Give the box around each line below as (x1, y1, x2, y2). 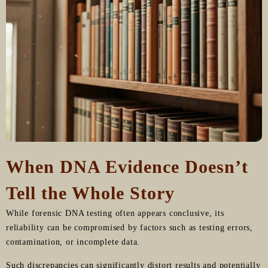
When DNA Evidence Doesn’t (6, 156, 248, 176)
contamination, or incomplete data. (6, 237, 141, 246)
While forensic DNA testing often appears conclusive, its (6, 208, 224, 218)
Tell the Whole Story (6, 182, 175, 203)
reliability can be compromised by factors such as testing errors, (6, 223, 253, 232)
